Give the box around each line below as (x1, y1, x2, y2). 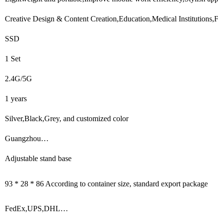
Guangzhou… (5, 134, 49, 143)
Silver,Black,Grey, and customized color (5, 114, 128, 123)
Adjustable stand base (5, 154, 72, 163)
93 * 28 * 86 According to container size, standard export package (5, 179, 208, 188)
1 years (5, 94, 27, 103)
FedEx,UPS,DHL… (5, 204, 68, 213)
